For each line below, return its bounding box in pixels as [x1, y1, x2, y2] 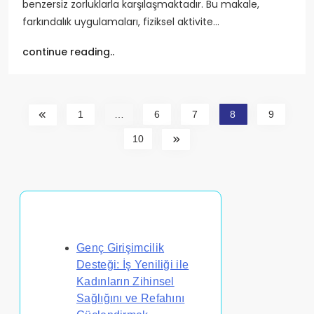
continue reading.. [22, 44, 114, 59]
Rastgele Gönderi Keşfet [32, 214, 183, 229]
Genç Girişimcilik [76, 241, 165, 254]
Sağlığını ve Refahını [76, 292, 185, 304]
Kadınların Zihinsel [76, 275, 175, 287]
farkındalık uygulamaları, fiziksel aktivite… [22, 14, 219, 29]
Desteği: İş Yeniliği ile [76, 258, 189, 271]
